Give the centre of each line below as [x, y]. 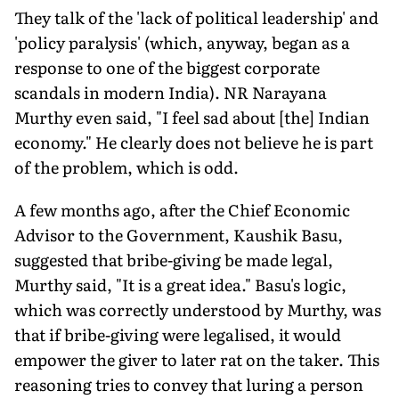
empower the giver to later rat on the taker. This [197, 359]
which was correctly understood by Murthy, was [198, 309]
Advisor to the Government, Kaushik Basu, [179, 234]
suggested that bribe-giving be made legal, [174, 259]
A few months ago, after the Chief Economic [182, 209]
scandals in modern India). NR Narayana [171, 92]
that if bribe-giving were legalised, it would [178, 334]
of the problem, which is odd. [126, 167]
